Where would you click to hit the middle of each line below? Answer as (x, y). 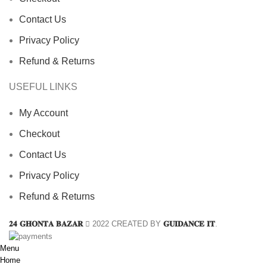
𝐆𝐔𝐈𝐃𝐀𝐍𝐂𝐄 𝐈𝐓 (189, 223)
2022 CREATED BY (127, 223)
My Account (44, 113)
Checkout (39, 133)
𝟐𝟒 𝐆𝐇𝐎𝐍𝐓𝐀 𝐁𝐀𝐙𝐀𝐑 (46, 223)
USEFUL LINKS (43, 86)
